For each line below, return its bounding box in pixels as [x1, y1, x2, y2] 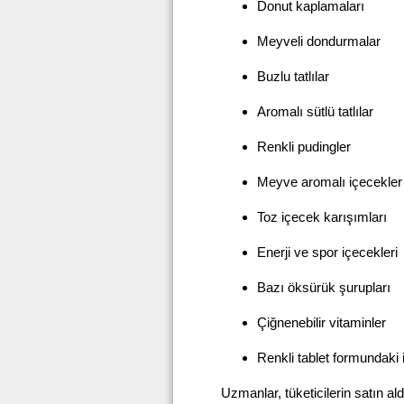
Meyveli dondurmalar [257, 33, 381, 50]
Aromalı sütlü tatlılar [257, 104, 373, 120]
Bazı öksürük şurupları [257, 280, 390, 296]
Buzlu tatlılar [257, 69, 329, 85]
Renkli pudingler [257, 139, 351, 155]
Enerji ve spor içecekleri [257, 244, 398, 261]
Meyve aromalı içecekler [257, 174, 402, 190]
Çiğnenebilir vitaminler [257, 315, 386, 331]
